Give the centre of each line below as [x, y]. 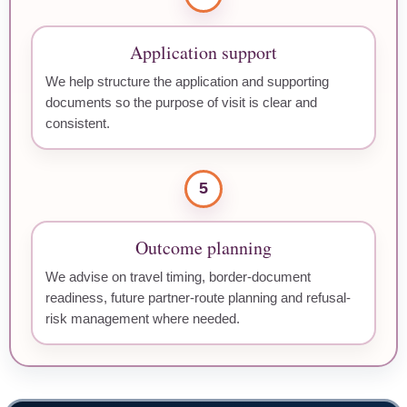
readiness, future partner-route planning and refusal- [198, 297]
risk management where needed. [143, 318]
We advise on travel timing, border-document [178, 276]
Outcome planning [203, 247]
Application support [203, 52]
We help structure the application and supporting [187, 81]
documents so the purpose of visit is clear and [181, 102]
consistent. [78, 123]
